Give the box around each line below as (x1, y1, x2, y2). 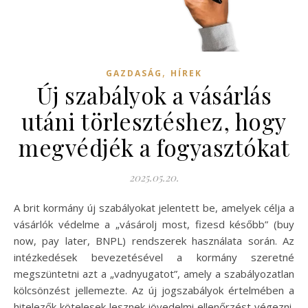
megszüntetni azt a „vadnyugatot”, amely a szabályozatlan (14, 266, 294, 280)
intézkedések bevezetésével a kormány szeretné (14, 250, 294, 264)
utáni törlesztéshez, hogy (21, 105, 287, 136)
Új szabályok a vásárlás (36, 79, 272, 110)
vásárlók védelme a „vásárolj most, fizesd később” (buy (14, 217, 294, 231)
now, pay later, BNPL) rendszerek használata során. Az (14, 233, 294, 247)
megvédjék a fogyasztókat (19, 131, 289, 162)
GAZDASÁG (106, 67, 162, 79)
